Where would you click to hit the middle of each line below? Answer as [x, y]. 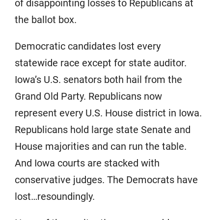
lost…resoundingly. [55, 196]
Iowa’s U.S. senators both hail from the [98, 80]
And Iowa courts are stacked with [87, 163]
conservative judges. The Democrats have [106, 180]
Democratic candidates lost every [88, 46]
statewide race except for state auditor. [101, 63]
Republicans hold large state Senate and [103, 130]
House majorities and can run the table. [101, 146]
